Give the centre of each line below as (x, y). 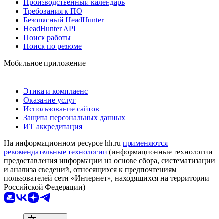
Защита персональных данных (74, 117)
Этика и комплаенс (55, 91)
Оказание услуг (50, 100)
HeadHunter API (50, 28)
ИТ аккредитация (53, 126)
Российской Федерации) (44, 187)
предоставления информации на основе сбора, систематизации (109, 160)
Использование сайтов (61, 109)
